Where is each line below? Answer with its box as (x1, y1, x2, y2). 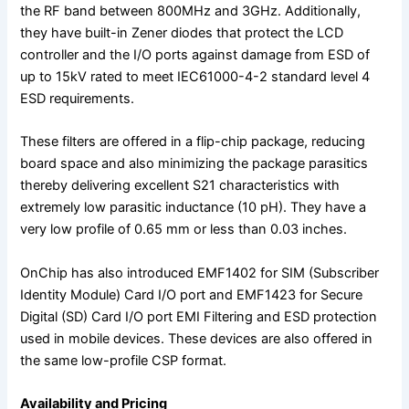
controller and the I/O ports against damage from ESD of (20, 47, 371, 64)
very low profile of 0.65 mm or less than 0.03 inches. (20, 221, 348, 238)
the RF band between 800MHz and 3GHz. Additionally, (20, 3, 362, 20)
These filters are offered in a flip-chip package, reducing (20, 133, 366, 151)
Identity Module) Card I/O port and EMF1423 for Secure (20, 286, 363, 303)
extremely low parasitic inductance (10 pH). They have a (20, 199, 367, 216)
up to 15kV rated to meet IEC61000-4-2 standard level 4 (20, 68, 371, 86)
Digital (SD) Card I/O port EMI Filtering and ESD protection (20, 308, 378, 325)
